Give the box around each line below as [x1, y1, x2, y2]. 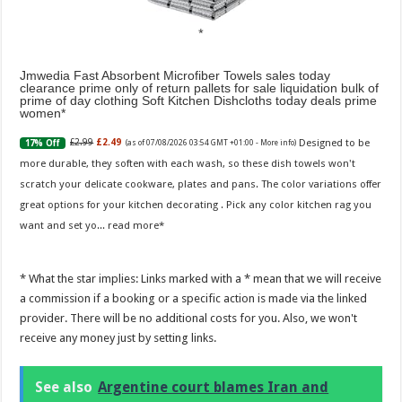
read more [108, 218, 160, 232]
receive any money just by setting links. [20, 330, 217, 345]
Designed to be [299, 135, 371, 149]
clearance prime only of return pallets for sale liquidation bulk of [20, 80, 380, 95]
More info [260, 137, 295, 147]
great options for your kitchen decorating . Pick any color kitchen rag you [20, 197, 372, 211]
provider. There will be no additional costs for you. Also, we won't [20, 310, 358, 325]
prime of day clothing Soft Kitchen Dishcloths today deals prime [20, 92, 378, 108]
